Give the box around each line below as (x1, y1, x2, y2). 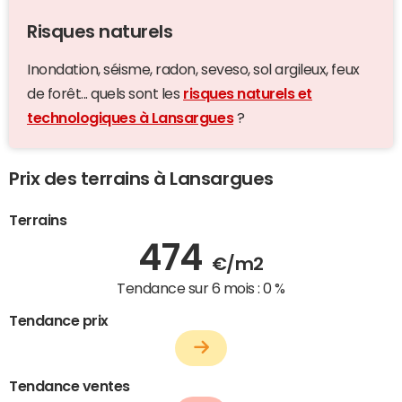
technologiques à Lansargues (27, 109, 234, 125)
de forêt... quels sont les (27, 85, 184, 100)
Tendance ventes (9, 379, 130, 394)
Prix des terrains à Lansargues (9, 169, 274, 188)
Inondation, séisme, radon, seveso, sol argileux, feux (27, 61, 360, 76)
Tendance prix (9, 312, 109, 328)
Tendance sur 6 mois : (116, 280, 264, 295)
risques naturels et (183, 85, 312, 100)
